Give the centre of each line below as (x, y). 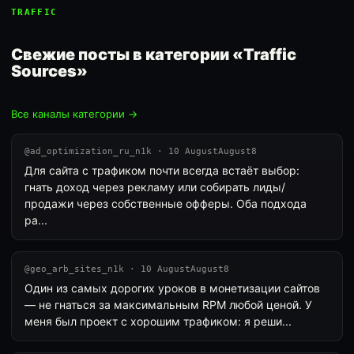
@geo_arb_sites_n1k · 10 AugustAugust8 (127, 269)
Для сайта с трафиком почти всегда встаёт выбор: (162, 170)
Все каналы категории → (74, 114)
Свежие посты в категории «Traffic (154, 55)
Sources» (49, 71)
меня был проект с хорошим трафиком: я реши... (158, 321)
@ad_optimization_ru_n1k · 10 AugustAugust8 (141, 151)
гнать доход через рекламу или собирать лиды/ (155, 187)
